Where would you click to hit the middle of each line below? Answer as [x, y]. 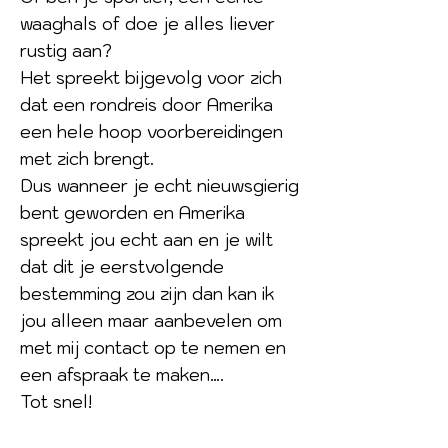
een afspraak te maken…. [122, 375]
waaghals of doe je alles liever [147, 24]
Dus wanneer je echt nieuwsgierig [159, 186]
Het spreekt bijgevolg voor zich [151, 78]
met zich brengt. [87, 159]
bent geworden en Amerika [132, 213]
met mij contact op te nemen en [153, 348]
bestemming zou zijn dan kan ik [147, 294]
